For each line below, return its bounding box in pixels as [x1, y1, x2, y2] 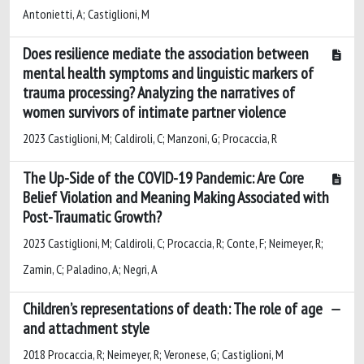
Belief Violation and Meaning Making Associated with [23, 186, 329, 208]
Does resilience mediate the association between [23, 42, 309, 64]
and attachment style [23, 317, 149, 339]
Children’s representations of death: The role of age [23, 297, 323, 319]
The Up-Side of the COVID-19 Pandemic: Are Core [23, 167, 304, 188]
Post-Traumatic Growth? [23, 206, 162, 227]
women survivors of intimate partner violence [23, 101, 286, 123]
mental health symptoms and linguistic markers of [23, 62, 314, 84]
